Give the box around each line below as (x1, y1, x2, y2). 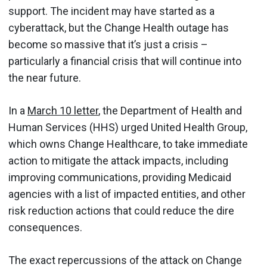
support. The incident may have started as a (8, 5, 215, 17)
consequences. (8, 221, 82, 234)
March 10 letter (27, 104, 98, 117)
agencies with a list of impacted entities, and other (8, 188, 246, 200)
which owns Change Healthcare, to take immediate (8, 138, 248, 150)
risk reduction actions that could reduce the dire (8, 204, 234, 217)
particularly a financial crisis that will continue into (8, 55, 241, 67)
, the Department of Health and (98, 104, 242, 117)
